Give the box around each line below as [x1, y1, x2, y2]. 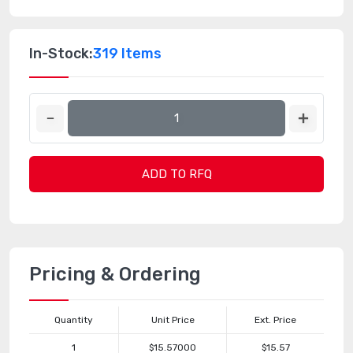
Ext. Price [255, 314, 296, 325]
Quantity [54, 314, 93, 325]
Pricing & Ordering [29, 263, 201, 285]
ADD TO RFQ [141, 167, 212, 181]
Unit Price [150, 314, 195, 325]
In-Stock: [29, 45, 93, 62]
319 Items [93, 45, 162, 62]
